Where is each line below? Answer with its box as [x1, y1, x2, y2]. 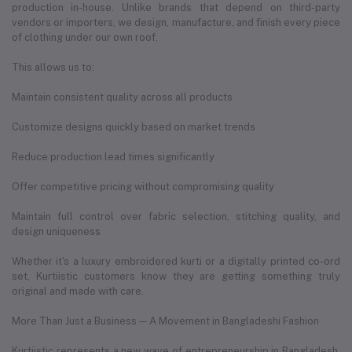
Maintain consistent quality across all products [12, 90, 233, 103]
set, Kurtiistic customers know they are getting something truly [12, 269, 340, 282]
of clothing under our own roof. [12, 31, 158, 43]
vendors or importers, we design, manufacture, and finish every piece [12, 16, 340, 28]
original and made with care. [12, 284, 144, 297]
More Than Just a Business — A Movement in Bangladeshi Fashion [12, 314, 319, 327]
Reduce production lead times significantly [12, 150, 214, 163]
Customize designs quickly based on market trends [12, 120, 255, 133]
